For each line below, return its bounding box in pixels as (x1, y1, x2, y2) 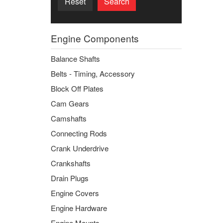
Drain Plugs (51, 173, 89, 183)
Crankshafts (51, 158, 91, 168)
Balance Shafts (51, 53, 100, 64)
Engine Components (51, 31, 139, 45)
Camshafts (51, 113, 87, 123)
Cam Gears (51, 98, 89, 109)
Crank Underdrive (51, 143, 109, 153)
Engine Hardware (51, 203, 107, 213)
